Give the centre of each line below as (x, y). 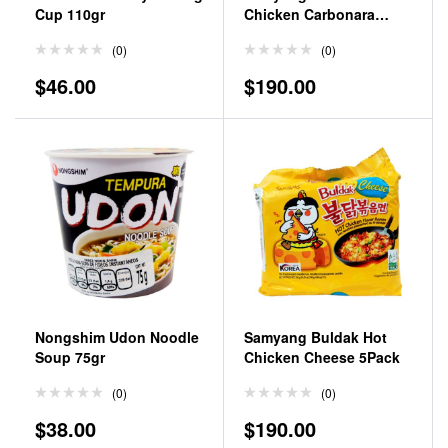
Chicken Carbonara (309, 14)
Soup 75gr (70, 357)
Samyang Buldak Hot (315, 337)
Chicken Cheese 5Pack (322, 357)
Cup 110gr (70, 14)
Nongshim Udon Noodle (117, 337)
